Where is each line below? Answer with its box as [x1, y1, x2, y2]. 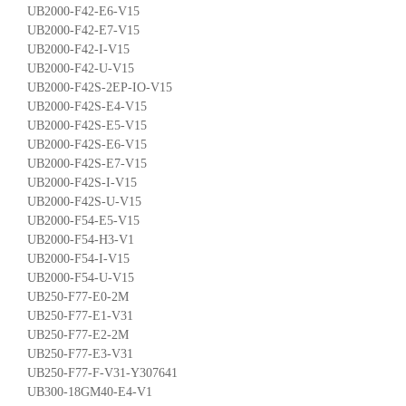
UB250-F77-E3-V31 [27, 346, 133, 361]
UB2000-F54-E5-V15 [27, 213, 140, 227]
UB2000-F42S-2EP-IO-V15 [27, 80, 172, 94]
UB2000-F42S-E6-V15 [27, 137, 147, 151]
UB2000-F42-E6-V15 [27, 4, 140, 18]
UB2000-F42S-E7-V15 [27, 156, 147, 170]
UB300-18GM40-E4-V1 [27, 384, 152, 399]
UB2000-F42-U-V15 [27, 61, 134, 75]
